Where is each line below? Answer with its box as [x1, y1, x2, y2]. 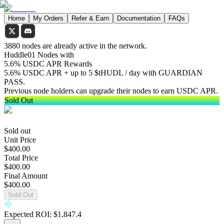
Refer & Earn [71, 14, 109, 22]
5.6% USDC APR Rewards [4, 59, 92, 68]
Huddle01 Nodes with [4, 50, 74, 59]
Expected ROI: [4, 210, 51, 218]
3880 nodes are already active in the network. [4, 41, 147, 50]
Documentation [117, 14, 160, 22]
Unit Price [4, 135, 36, 144]
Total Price [4, 153, 38, 162]
